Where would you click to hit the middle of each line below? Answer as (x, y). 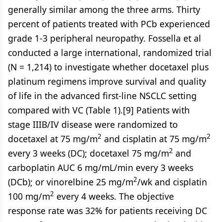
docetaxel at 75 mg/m (53, 139)
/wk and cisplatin (172, 182)
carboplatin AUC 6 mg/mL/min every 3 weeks (101, 167)
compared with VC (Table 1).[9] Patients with (99, 110)
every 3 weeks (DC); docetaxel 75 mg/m (88, 153)
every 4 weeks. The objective (114, 196)
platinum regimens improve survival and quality (107, 81)
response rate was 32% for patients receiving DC (108, 211)
